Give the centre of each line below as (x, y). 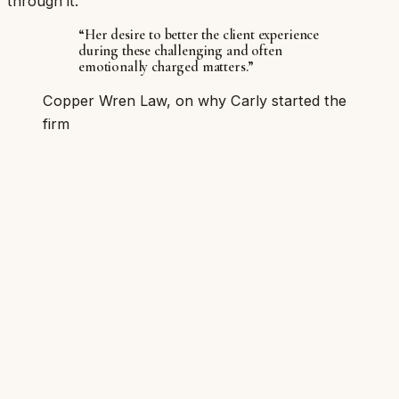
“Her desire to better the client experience (199, 35)
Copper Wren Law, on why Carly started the (195, 101)
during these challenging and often (180, 51)
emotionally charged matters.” (167, 67)
